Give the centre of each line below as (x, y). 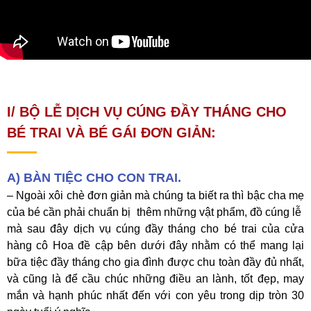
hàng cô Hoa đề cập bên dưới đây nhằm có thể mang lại (155, 246)
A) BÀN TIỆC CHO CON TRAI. (94, 178)
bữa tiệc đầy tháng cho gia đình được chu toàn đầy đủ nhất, (155, 262)
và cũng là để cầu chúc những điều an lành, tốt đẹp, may (155, 279)
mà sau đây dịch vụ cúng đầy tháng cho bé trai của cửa (155, 229)
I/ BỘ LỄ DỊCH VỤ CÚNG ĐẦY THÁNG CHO (147, 112)
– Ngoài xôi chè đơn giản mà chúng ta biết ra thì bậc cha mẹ (155, 196)
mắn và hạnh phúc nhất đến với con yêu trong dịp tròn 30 (155, 296)
